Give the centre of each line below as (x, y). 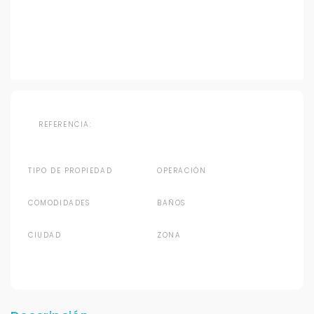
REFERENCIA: (67, 124)
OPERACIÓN (182, 170)
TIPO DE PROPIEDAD (70, 170)
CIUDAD (45, 235)
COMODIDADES (59, 203)
